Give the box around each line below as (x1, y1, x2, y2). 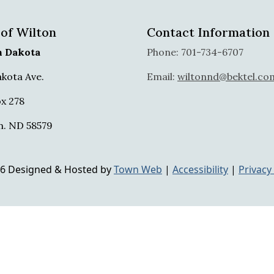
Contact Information (147, 24, 270, 40)
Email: (147, 70, 177, 83)
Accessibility (172, 163, 228, 176)
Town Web (114, 163, 162, 176)
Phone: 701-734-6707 (147, 46, 243, 58)
